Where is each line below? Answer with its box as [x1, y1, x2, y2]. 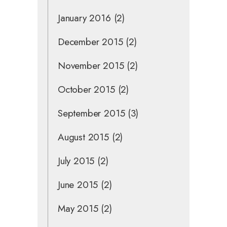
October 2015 [58, 82, 115, 96]
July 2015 [58, 154, 95, 168]
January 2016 [58, 11, 111, 25]
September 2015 [58, 106, 125, 120]
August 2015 [58, 130, 109, 144]
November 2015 [58, 58, 124, 72]
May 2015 [58, 201, 98, 215]
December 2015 [58, 34, 123, 49]
